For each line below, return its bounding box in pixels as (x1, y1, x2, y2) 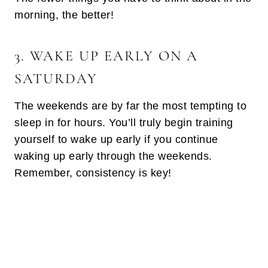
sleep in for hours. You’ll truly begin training (14, 117, 233, 129)
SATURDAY (14, 70, 98, 88)
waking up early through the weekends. (14, 150, 212, 163)
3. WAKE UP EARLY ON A (14, 47, 198, 65)
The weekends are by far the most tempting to (14, 100, 246, 112)
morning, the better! (14, 9, 114, 22)
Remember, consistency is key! (14, 167, 172, 179)
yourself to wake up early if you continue (14, 133, 218, 146)
